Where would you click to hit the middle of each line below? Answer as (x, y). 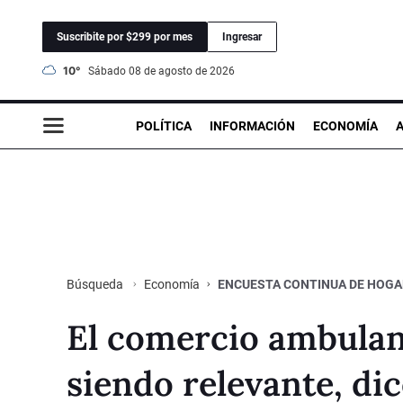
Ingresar (242, 36)
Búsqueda (96, 284)
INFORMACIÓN (252, 125)
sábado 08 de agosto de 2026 (165, 71)
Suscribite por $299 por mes (125, 36)
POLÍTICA (164, 125)
